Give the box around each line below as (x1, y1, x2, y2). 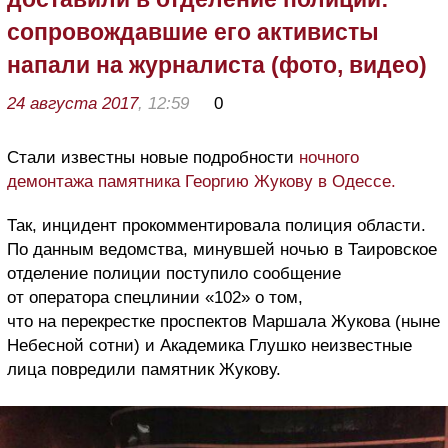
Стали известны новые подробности (7, 148, 299, 168)
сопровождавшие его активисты (7, 19, 379, 46)
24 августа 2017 (7, 94, 138, 114)
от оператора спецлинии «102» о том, (7, 288, 303, 308)
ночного (299, 148, 359, 168)
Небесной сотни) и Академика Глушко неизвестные (7, 336, 412, 356)
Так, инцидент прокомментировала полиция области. (7, 216, 426, 236)
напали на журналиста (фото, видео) (7, 52, 427, 79)
